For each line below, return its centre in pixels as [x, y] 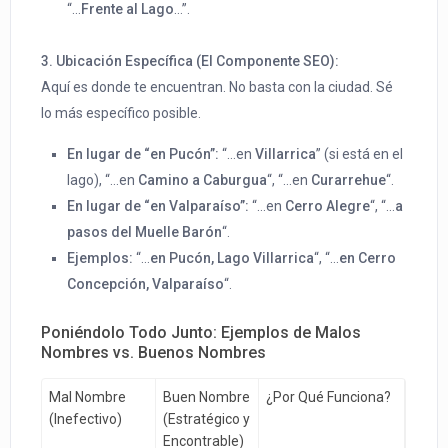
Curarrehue [349, 180]
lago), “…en [103, 180]
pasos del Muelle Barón [145, 232]
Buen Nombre [207, 397]
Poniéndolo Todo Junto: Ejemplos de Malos [201, 333]
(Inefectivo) [86, 419]
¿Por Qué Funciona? [329, 397]
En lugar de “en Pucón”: [143, 154]
